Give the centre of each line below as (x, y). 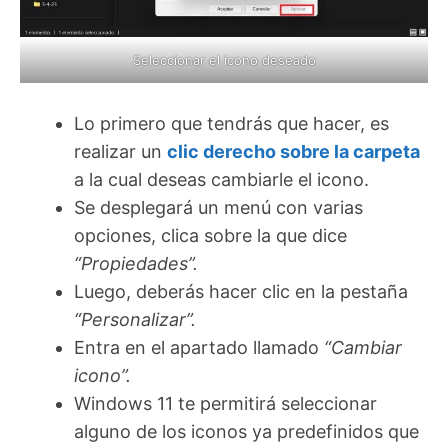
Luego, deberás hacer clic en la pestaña (241, 292)
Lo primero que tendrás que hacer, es (231, 124)
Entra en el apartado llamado (199, 348)
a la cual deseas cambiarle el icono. (221, 180)
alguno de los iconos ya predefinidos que (246, 432)
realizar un (120, 152)
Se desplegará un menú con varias (218, 208)
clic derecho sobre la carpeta (293, 152)
